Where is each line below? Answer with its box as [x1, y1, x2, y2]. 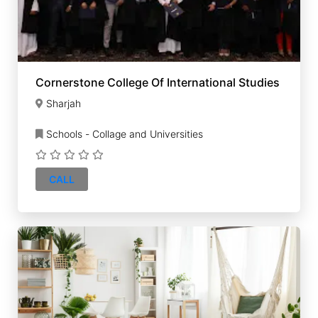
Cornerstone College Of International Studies [35, 75, 280, 89]
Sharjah [46, 97, 81, 109]
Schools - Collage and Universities [43, 128, 203, 140]
